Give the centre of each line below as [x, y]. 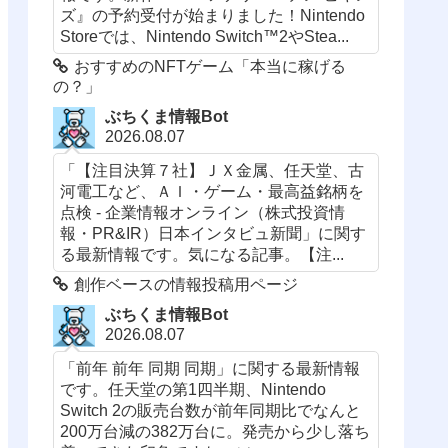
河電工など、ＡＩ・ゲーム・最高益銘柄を [212, 191]
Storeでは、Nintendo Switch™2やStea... [205, 35]
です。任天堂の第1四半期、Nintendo [193, 389]
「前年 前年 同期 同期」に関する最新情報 [210, 368]
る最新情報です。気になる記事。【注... [202, 254]
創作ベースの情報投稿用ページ [186, 284]
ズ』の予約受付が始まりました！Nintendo [213, 14]
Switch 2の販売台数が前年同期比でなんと [211, 410]
